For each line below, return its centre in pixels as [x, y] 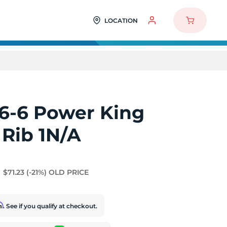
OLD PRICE [69, 172]
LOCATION [121, 20]
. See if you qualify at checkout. [50, 206]
